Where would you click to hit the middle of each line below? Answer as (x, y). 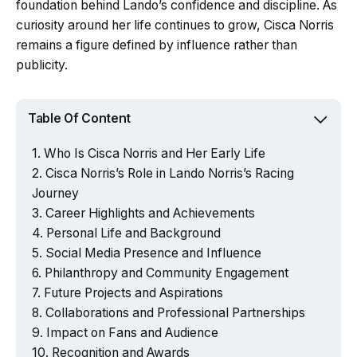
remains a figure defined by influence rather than (157, 45)
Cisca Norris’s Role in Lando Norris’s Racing (170, 173)
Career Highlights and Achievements (150, 213)
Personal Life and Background (133, 233)
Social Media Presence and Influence (153, 253)
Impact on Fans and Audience (132, 332)
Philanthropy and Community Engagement (167, 273)
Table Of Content (79, 118)
